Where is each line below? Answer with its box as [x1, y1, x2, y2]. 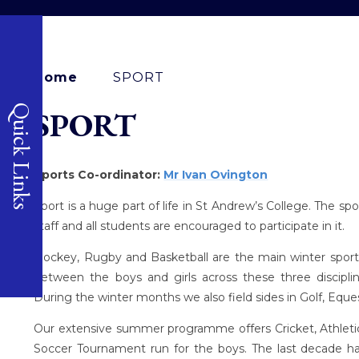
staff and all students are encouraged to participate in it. [34, 219, 345, 234]
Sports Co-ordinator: [34, 167, 164, 183]
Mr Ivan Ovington [163, 167, 268, 183]
